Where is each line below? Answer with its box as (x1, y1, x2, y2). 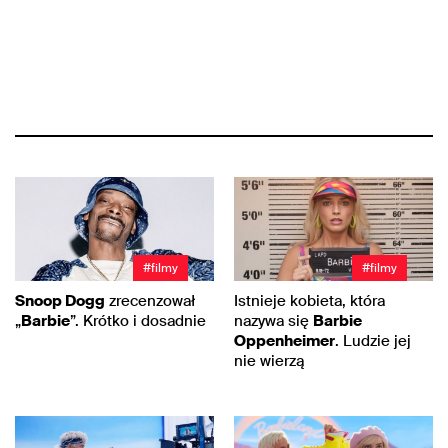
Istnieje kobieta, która (234, 291, 385, 312)
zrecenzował (105, 291, 195, 312)
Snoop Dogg (15, 291, 105, 312)
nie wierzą (234, 351, 304, 372)
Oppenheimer (234, 331, 335, 352)
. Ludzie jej (335, 331, 411, 352)
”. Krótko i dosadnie (70, 311, 206, 332)
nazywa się (234, 311, 313, 332)
